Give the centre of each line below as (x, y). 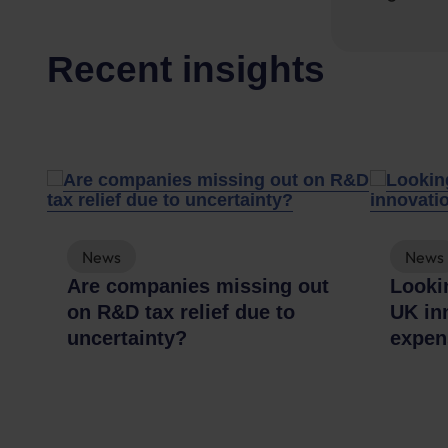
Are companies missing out (198, 286)
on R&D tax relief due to (181, 312)
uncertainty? (127, 338)
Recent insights (186, 69)
